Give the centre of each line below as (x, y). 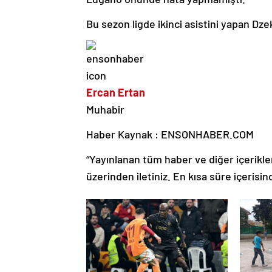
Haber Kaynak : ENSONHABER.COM (170, 134)
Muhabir (105, 109)
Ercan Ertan (116, 92)
